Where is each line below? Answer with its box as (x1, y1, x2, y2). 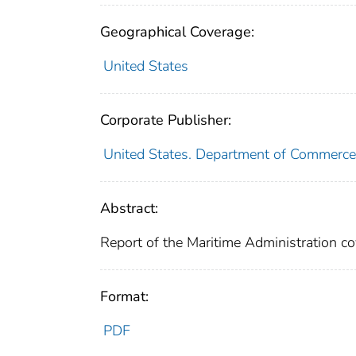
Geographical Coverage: (100, 21, 254, 41)
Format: (100, 286, 149, 306)
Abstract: (100, 198, 158, 218)
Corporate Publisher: (100, 110, 231, 130)
